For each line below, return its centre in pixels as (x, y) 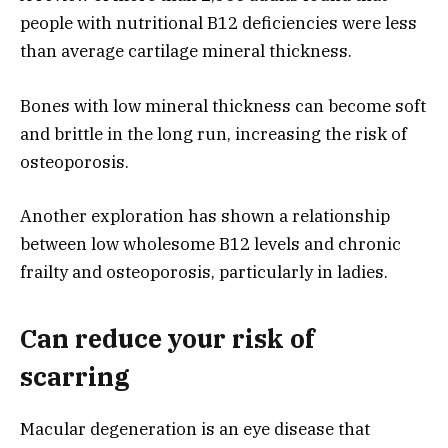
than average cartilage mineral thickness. (186, 51)
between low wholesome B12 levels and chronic (210, 243)
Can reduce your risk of (167, 339)
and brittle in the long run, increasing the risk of (213, 133)
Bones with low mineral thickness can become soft (223, 105)
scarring (75, 377)
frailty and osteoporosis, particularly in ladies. (204, 271)
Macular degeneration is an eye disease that (195, 429)
